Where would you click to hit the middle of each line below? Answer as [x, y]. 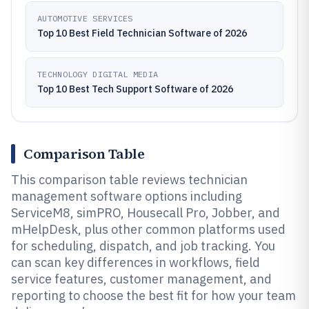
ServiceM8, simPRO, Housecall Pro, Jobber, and [146, 213]
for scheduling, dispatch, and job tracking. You [143, 246]
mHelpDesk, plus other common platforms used [148, 229]
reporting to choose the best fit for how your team [153, 296]
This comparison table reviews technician [129, 180]
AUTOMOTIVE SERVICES [85, 18]
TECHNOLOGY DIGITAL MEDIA [98, 74]
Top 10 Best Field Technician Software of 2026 [142, 33]
